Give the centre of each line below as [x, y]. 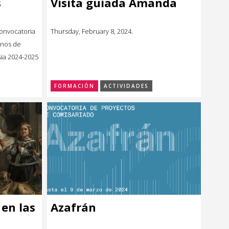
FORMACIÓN [74, 86]
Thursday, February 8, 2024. [92, 31]
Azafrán [73, 207]
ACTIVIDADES [126, 86]
